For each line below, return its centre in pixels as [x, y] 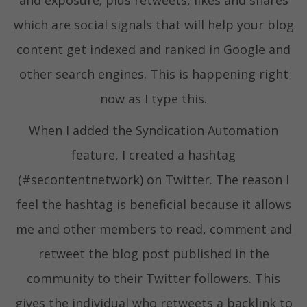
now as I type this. [153, 99]
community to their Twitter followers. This [153, 279]
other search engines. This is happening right [153, 74]
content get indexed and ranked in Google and [153, 50]
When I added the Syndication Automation [153, 131]
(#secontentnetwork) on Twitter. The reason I [153, 180]
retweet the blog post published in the [153, 254]
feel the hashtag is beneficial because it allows [153, 205]
